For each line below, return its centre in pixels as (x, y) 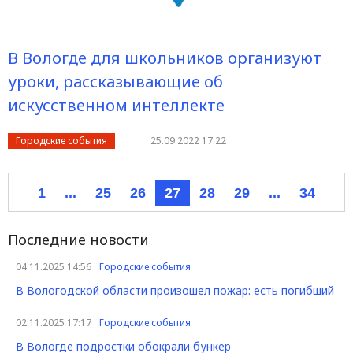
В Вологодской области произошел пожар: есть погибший (175, 290)
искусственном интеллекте (116, 105)
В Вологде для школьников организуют (165, 58)
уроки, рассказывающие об (115, 82)
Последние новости (78, 240)
